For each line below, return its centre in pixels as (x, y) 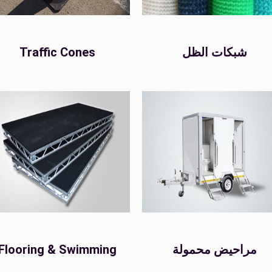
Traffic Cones (57, 52)
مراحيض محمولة (215, 250)
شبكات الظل (215, 52)
